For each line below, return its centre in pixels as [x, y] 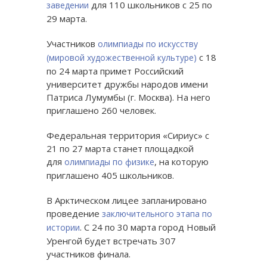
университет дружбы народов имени [127, 84]
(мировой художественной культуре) [121, 58]
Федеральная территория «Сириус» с [128, 136]
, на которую [181, 162]
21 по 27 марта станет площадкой [120, 149]
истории [63, 228]
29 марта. [66, 19]
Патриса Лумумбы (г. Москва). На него [128, 97]
